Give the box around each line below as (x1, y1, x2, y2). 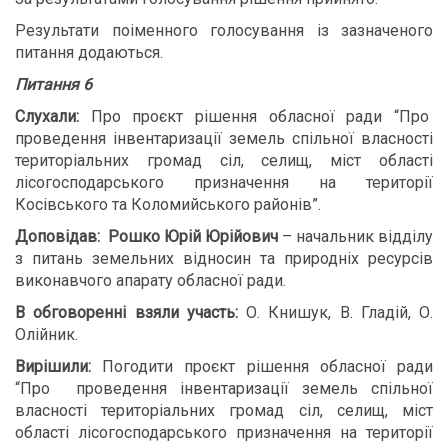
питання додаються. (15, 43, 163, 62)
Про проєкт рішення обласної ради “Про (79, 107, 433, 126)
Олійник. (15, 325, 78, 344)
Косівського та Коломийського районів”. (15, 195, 321, 214)
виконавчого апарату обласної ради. (15, 271, 286, 290)
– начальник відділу (278, 227, 433, 246)
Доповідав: (15, 227, 104, 246)
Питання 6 (15, 75, 92, 94)
